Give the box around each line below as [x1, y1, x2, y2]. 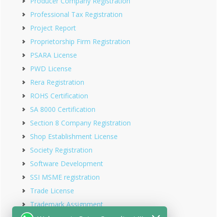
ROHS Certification [30, 91, 88, 101]
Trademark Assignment [30, 200, 103, 209]
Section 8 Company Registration [30, 118, 131, 128]
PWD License [30, 64, 72, 74]
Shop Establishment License [30, 132, 118, 141]
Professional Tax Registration [30, 10, 123, 19]
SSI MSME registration [30, 172, 100, 182]
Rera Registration [30, 77, 84, 87]
